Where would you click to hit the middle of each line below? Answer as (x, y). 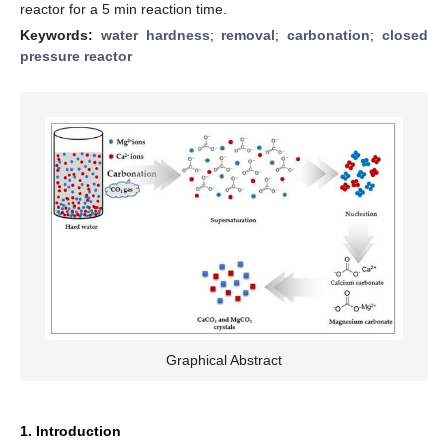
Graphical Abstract (224, 360)
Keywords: (60, 34)
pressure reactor (76, 55)
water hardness (155, 34)
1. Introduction (70, 431)
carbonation (329, 34)
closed (405, 34)
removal (248, 34)
